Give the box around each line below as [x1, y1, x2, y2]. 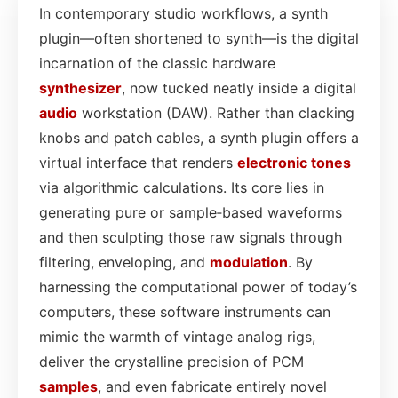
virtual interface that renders [39, 153, 237, 171]
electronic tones [237, 153, 351, 171]
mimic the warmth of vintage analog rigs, [39, 327, 315, 346]
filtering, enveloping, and [39, 252, 210, 271]
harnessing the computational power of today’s [39, 277, 357, 296]
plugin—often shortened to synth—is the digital [39, 28, 359, 47]
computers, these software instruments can [39, 302, 330, 321]
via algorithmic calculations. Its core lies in [39, 178, 324, 196]
